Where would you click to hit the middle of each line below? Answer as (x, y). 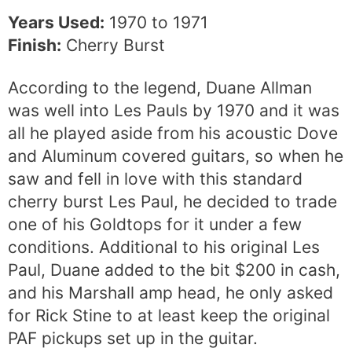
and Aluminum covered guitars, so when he (176, 156)
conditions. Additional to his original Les (164, 247)
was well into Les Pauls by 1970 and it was (174, 111)
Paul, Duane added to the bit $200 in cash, (174, 270)
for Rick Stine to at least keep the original (169, 316)
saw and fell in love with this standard (155, 179)
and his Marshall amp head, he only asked (170, 293)
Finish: (35, 46)
